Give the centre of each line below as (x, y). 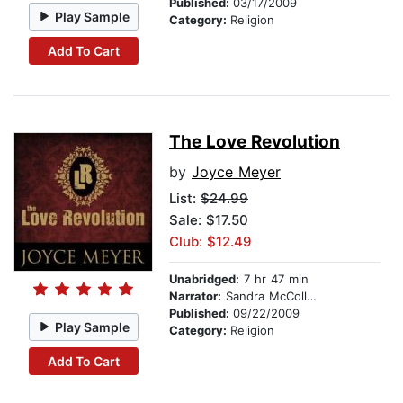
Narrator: (195, 296)
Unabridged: (204, 279)
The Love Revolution (255, 142)
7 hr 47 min (274, 279)
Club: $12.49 (210, 242)
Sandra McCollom (264, 296)
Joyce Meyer (236, 172)
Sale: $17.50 (209, 220)
